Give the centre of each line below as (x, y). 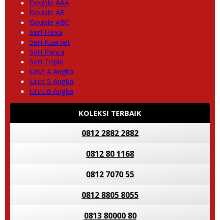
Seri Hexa (46, 32)
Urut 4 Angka (51, 71)
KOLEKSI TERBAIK (110, 113)
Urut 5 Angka (51, 81)
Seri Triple (47, 61)
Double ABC (49, 22)
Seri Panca (47, 52)
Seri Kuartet (50, 42)
